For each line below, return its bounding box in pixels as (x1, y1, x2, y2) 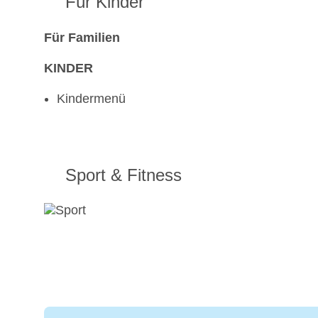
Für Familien (44, 31, 120, 45)
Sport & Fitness (65, 165, 182, 185)
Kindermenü (57, 92, 126, 106)
